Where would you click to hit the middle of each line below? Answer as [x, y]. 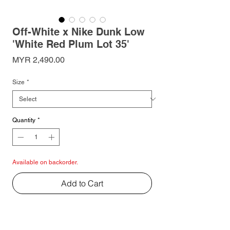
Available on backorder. [45, 162]
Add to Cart [82, 183]
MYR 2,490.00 [39, 60]
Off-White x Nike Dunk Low [79, 32]
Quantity [24, 120]
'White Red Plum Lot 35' [71, 44]
